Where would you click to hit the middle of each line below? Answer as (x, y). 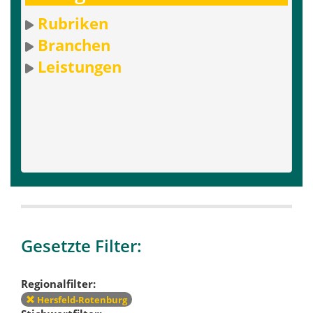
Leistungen (80, 67)
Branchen (74, 45)
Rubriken (73, 23)
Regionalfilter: (58, 283)
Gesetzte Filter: (81, 246)
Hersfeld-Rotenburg (81, 300)
